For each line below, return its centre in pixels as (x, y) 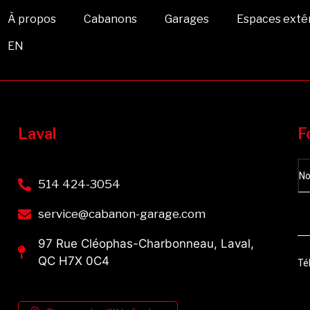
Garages (187, 19)
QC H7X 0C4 (73, 261)
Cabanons (111, 19)
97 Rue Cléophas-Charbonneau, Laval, (146, 243)
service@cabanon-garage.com (121, 213)
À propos (32, 19)
